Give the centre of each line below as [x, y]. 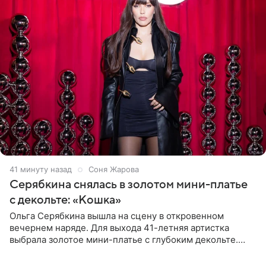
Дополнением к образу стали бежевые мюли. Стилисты [132, 252]
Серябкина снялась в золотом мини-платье [129, 185]
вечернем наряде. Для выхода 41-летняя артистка [119, 228]
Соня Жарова [114, 170]
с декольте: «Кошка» [65, 200]
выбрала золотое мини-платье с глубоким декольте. [124, 240]
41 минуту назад [41, 170]
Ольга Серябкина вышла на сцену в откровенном [117, 216]
